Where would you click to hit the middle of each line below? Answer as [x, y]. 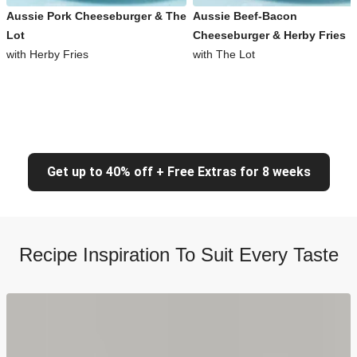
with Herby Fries [47, 54]
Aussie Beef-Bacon [245, 16]
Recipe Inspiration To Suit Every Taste [178, 255]
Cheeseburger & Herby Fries [269, 35]
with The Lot [224, 54]
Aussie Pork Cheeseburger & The [96, 16]
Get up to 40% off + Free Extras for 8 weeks [178, 172]
